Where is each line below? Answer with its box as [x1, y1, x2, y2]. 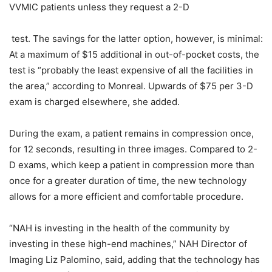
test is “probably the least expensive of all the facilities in [9, 64, 253, 76]
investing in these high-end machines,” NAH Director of [9, 237, 247, 250]
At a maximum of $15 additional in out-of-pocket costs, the [9, 48, 259, 60]
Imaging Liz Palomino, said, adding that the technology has [9, 253, 260, 265]
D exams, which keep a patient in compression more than [9, 158, 254, 171]
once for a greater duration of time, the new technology [9, 174, 246, 186]
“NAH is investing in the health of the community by [9, 222, 229, 234]
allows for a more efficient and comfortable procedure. [9, 190, 243, 202]
